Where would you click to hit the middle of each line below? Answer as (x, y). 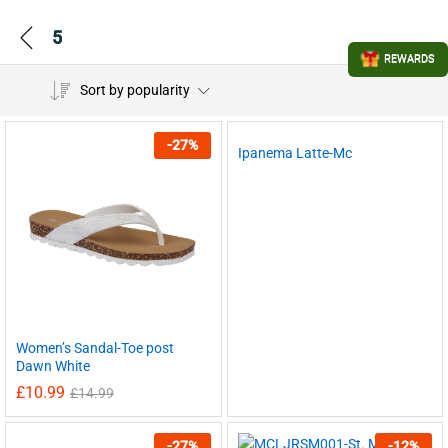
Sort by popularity (134, 90)
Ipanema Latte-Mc (294, 153)
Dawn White (53, 365)
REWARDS (409, 59)
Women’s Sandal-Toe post (95, 347)
